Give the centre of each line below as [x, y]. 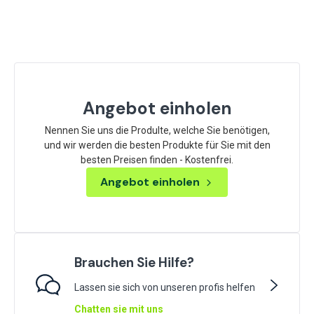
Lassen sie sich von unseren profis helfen [165, 287]
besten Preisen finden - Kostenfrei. [157, 159]
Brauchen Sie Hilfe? [134, 262]
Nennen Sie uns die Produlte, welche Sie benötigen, [157, 130]
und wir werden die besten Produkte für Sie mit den [157, 145]
